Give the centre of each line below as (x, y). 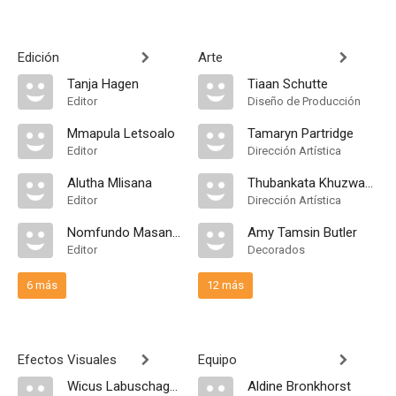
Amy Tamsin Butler (302, 232)
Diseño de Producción (304, 101)
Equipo (217, 360)
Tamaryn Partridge (301, 133)
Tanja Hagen (103, 84)
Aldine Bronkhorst (299, 386)
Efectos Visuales (67, 360)
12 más (225, 285)
